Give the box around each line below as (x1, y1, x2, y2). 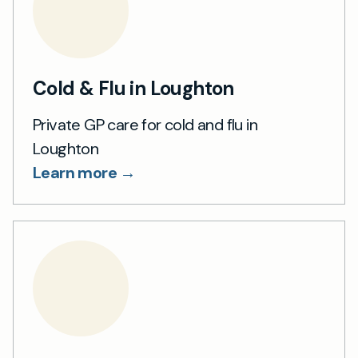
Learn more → (33, 161, 136, 183)
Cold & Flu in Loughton (33, 75, 234, 101)
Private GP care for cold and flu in (33, 113, 257, 135)
